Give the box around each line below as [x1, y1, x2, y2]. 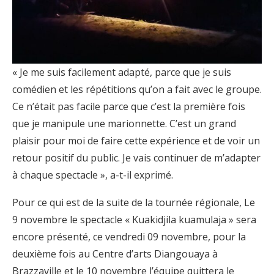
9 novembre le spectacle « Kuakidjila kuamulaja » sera [12, 212, 256, 226]
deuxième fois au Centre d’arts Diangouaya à [12, 246, 218, 261]
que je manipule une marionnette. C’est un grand [12, 116, 236, 130]
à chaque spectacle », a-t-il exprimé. [12, 168, 173, 182]
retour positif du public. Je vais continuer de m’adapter [12, 150, 261, 165]
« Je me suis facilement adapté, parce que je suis [12, 65, 231, 79]
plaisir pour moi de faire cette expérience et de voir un [12, 133, 260, 147]
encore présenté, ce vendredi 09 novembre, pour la [12, 229, 246, 243]
